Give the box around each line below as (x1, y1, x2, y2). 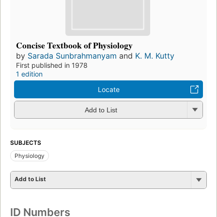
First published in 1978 (16, 61, 88, 69)
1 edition (16, 69, 43, 78)
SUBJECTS (10, 139, 41, 146)
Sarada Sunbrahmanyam (28, 50, 117, 61)
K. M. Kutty (135, 50, 174, 61)
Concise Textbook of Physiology (16, 38, 133, 51)
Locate (97, 85, 120, 93)
